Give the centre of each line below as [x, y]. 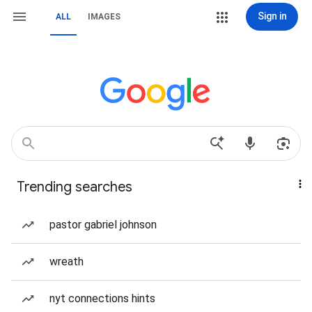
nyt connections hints [102, 298]
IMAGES [104, 17]
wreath [67, 262]
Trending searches [75, 187]
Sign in [272, 16]
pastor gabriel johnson [103, 225]
